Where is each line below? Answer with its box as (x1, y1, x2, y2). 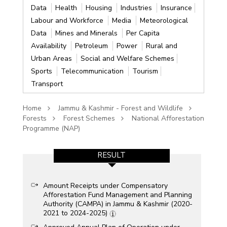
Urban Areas (30, 54, 74, 64)
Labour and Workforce (30, 16, 105, 26)
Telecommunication (60, 66, 126, 77)
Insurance (160, 3, 192, 13)
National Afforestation (131, 113, 204, 124)
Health (55, 3, 79, 13)
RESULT (97, 150, 126, 161)
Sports (30, 66, 54, 77)
